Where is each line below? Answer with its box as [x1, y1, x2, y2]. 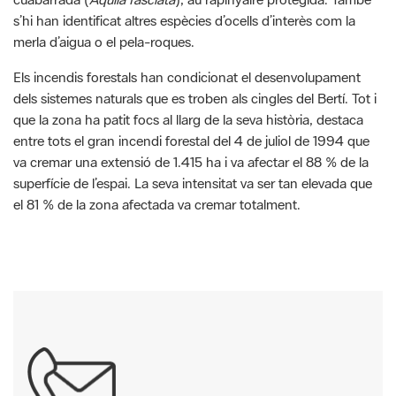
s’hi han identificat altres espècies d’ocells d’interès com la [13, 11, 355, 29]
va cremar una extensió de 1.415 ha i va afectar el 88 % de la [13, 152, 369, 171]
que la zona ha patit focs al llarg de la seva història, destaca [13, 110, 363, 128]
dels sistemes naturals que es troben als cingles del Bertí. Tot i [13, 88, 377, 107]
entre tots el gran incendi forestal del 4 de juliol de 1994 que [13, 131, 369, 149]
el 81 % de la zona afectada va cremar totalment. [13, 194, 304, 213]
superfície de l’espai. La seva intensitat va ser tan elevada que [13, 173, 372, 192]
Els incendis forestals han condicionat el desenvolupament [13, 67, 361, 86]
